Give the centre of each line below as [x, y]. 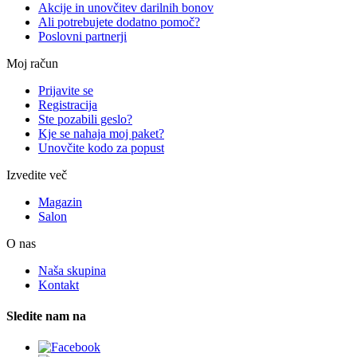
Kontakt [59, 284]
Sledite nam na [46, 316]
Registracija [68, 104]
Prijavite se [66, 90]
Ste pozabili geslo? [85, 119]
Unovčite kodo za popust [101, 147]
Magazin [60, 202]
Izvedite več [37, 175]
